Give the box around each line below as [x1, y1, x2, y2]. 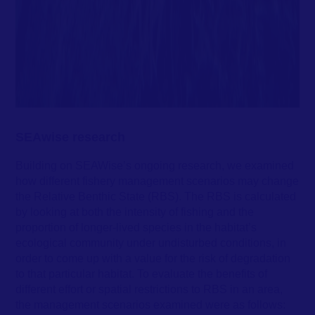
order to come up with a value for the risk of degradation [15, 252, 291, 265]
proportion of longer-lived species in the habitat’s [15, 221, 257, 234]
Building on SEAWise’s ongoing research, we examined [15, 159, 295, 172]
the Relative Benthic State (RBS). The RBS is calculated [15, 190, 297, 203]
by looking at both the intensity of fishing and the [15, 205, 255, 219]
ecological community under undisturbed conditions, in [15, 236, 287, 250]
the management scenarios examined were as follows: [15, 298, 286, 311]
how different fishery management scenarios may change [15, 174, 300, 188]
